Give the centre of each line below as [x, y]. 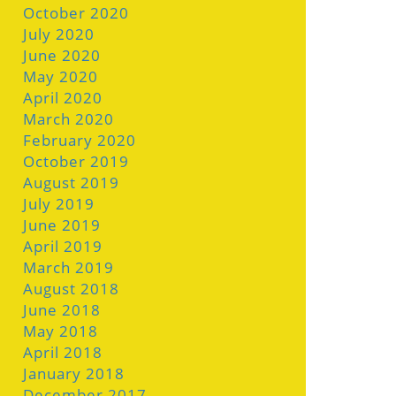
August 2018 [71, 289]
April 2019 [63, 246]
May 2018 [61, 331]
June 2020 [62, 55]
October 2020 [76, 13]
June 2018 [62, 310]
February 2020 [80, 140]
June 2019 [62, 225]
